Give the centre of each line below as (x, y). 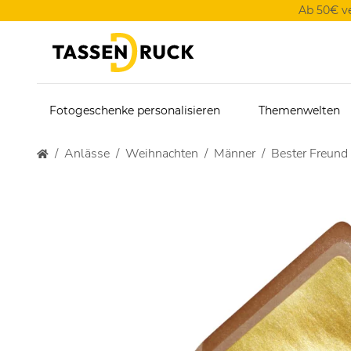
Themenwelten (299, 110)
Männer (235, 154)
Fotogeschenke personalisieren (135, 110)
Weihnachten (162, 154)
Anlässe (87, 154)
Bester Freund (309, 154)
